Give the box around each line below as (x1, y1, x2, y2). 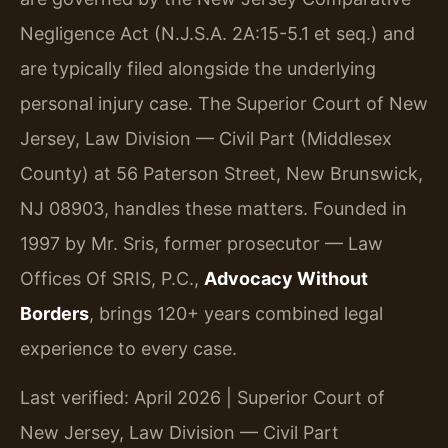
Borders (20, 302, 89, 324)
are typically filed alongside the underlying (20, 57, 376, 79)
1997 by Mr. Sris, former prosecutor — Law (20, 232, 383, 254)
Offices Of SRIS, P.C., (20, 267, 204, 289)
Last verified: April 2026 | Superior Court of (20, 387, 385, 409)
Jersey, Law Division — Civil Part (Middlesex (20, 127, 392, 149)
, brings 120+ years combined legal (89, 302, 383, 324)
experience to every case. (20, 337, 237, 359)
